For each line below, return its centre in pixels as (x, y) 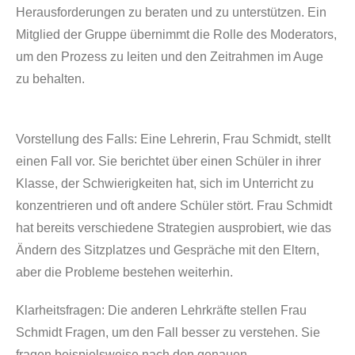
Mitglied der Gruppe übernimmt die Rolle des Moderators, (176, 34)
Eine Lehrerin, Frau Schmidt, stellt (234, 139)
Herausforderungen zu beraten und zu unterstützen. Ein (171, 12)
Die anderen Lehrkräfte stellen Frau (206, 310)
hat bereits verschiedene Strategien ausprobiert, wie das (174, 228)
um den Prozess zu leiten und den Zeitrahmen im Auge (170, 57)
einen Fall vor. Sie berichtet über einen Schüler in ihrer (168, 161)
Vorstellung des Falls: (76, 139)
